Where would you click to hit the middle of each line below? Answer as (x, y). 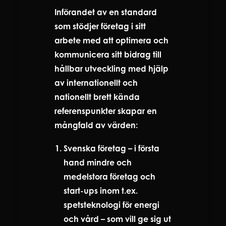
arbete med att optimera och (111, 40)
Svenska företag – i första (111, 148)
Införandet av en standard (106, 12)
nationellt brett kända (97, 97)
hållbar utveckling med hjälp (111, 68)
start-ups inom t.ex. (101, 190)
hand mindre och (98, 162)
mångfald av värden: (96, 125)
